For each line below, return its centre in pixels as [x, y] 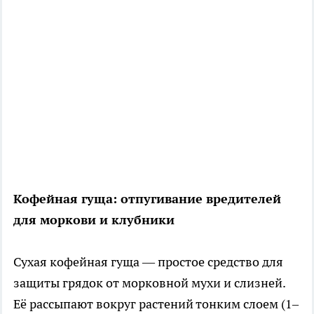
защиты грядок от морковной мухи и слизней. [149, 283]
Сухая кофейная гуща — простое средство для [148, 262]
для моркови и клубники [94, 220]
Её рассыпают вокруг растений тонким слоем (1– [156, 304]
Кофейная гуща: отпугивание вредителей [147, 199]
